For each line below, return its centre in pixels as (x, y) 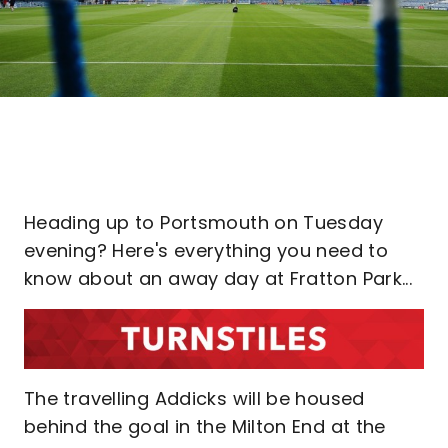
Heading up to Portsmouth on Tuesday (203, 222)
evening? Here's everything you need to (206, 250)
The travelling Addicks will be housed (194, 398)
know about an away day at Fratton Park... (218, 278)
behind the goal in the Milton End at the (205, 426)
